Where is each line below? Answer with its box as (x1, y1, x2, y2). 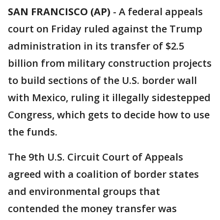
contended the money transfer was (8, 202, 177, 215)
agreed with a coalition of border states (8, 167, 199, 181)
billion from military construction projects (8, 56, 212, 70)
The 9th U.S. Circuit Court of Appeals (8, 150, 183, 164)
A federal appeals (119, 5, 203, 18)
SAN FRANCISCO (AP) (8, 5, 110, 18)
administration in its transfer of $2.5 (8, 39, 184, 53)
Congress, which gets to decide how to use (8, 108, 210, 121)
